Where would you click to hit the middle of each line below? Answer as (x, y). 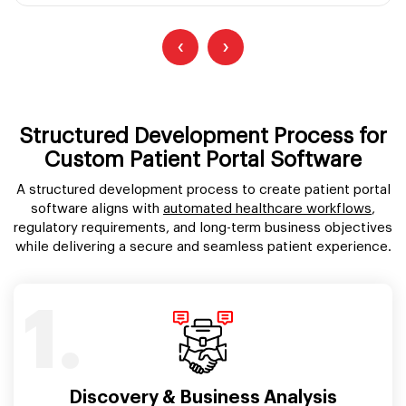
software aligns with (97, 208)
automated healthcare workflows (267, 208)
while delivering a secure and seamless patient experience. (203, 246)
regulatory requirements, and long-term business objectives (203, 227)
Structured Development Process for (203, 135)
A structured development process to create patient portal (203, 189)
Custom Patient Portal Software (203, 159)
